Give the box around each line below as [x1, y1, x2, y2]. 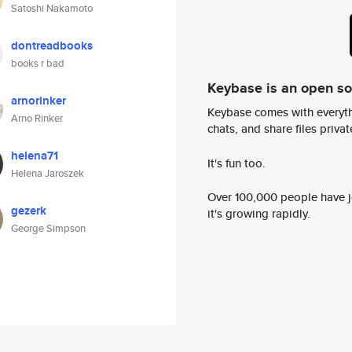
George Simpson [11, 221, 86, 236]
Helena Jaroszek [11, 166, 84, 181]
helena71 [11, 147, 58, 164]
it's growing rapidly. [207, 205, 310, 222]
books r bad [11, 56, 64, 71]
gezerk [11, 202, 46, 219]
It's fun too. [207, 154, 266, 171]
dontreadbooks [11, 37, 93, 54]
